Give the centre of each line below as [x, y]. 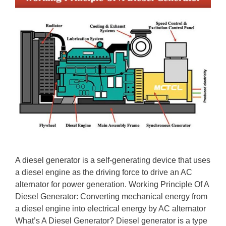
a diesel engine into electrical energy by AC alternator [110, 209]
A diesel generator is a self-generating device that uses [113, 160]
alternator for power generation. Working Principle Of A [112, 184]
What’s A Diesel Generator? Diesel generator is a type [111, 221]
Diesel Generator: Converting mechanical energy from [111, 196]
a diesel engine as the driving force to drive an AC [104, 172]
